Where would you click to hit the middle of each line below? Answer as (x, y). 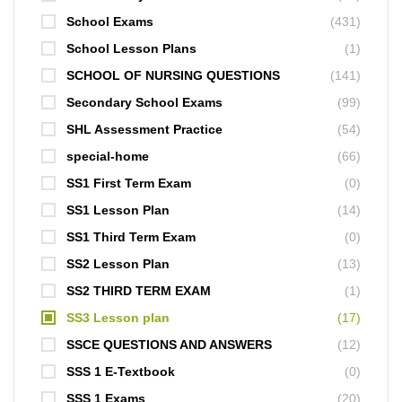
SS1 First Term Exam (129, 183)
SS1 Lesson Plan (118, 210)
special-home (108, 156)
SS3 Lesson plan (118, 317)
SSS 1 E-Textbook (121, 371)
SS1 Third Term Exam (131, 236)
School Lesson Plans (131, 48)
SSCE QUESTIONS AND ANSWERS (169, 344)
